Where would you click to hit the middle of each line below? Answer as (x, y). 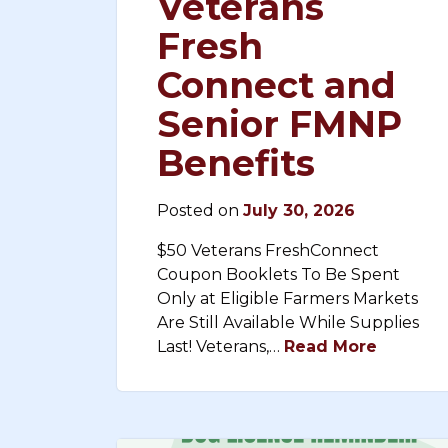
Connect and (276, 85)
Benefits (236, 163)
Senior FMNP (279, 124)
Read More (330, 346)
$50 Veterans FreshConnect (268, 250)
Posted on (200, 210)
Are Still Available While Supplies (288, 322)
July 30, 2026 (299, 210)
